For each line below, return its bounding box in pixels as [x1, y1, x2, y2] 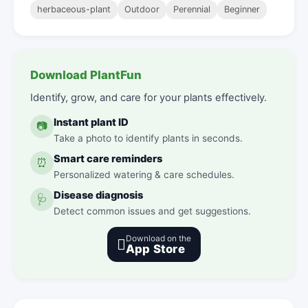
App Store [126, 241, 185, 256]
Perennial [173, 3, 210, 14]
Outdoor [124, 3, 159, 14]
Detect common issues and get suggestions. [54, 205, 251, 217]
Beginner [224, 3, 260, 14]
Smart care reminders [54, 152, 162, 165]
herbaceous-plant [37, 3, 111, 14]
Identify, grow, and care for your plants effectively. [30, 91, 267, 104]
